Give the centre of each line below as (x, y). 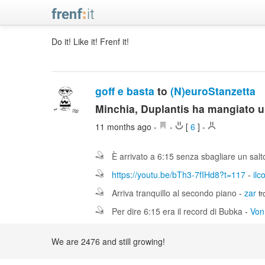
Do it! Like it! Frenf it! (90, 41)
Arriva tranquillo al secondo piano (176, 193)
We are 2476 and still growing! (108, 241)
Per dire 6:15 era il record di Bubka (177, 211)
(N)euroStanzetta (213, 91)
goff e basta (125, 91)
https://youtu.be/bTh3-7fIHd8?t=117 (179, 174)
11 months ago (125, 127)
